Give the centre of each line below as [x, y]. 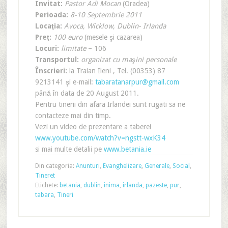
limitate [74, 48]
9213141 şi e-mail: [65, 82]
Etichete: [47, 185]
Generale [157, 166]
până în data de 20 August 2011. [87, 93]
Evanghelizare [122, 166]
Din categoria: [55, 166]
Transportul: [57, 60]
